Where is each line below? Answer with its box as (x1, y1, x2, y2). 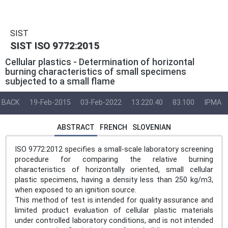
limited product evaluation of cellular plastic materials (15, 206, 213, 215)
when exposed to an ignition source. (15, 185, 136, 194)
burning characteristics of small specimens (5, 66, 186, 77)
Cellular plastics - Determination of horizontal (5, 56, 194, 67)
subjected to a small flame (5, 76, 115, 87)
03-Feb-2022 (80, 98, 122, 107)
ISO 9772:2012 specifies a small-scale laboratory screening (15, 145, 213, 154)
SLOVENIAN (132, 123, 171, 131)
